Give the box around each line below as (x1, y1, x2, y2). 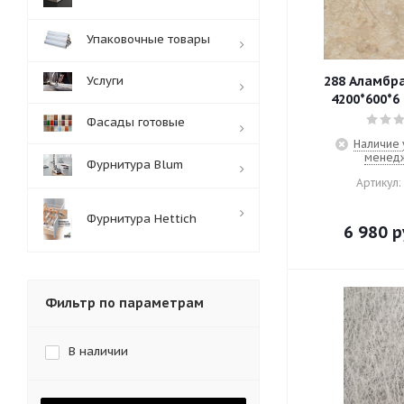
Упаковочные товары (87, 32, 210, 47)
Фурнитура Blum (87, 157, 183, 172)
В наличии (69, 344, 128, 359)
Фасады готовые (87, 115, 185, 130)
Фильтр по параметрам (45, 295, 204, 311)
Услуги (87, 73, 124, 88)
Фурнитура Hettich (87, 211, 197, 226)
